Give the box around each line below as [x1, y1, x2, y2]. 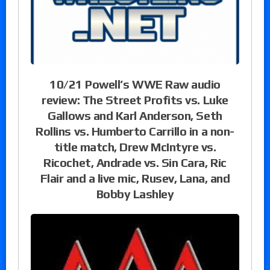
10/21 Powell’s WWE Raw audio [49, 77, 221, 91]
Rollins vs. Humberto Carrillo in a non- [36, 124, 234, 138]
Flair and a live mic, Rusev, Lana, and [40, 171, 230, 185]
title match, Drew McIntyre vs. [54, 139, 216, 154]
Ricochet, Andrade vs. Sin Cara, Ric [43, 155, 227, 169]
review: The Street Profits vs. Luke [42, 92, 228, 107]
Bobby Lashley [96, 186, 174, 201]
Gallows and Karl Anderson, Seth [48, 108, 222, 122]
